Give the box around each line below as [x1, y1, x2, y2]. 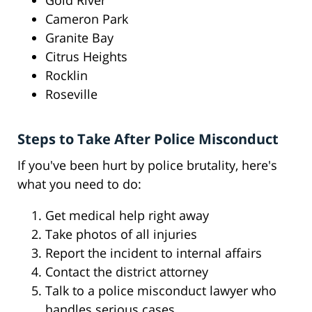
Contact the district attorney [45, 263, 208, 281]
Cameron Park [45, 10, 128, 28]
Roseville [45, 86, 97, 103]
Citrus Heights [45, 48, 127, 65]
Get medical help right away [45, 207, 209, 224]
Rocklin [45, 67, 88, 84]
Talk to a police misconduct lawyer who [45, 282, 276, 299]
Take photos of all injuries [45, 226, 197, 243]
